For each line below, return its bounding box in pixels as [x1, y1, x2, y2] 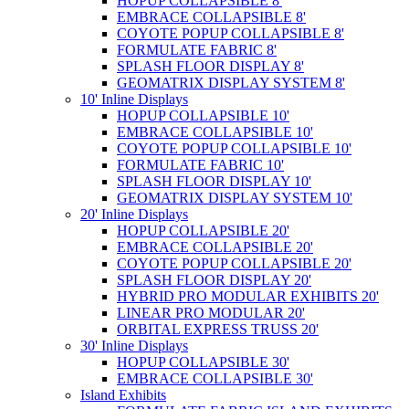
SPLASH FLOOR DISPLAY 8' [117, 58, 304, 74]
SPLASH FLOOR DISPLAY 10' [117, 173, 311, 189]
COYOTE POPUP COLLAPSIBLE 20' [117, 256, 351, 271]
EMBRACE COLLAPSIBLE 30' [117, 371, 313, 386]
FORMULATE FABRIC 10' [117, 157, 284, 173]
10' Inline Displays [80, 91, 188, 107]
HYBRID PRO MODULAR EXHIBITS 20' [117, 288, 379, 304]
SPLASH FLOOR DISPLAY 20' [117, 272, 311, 288]
